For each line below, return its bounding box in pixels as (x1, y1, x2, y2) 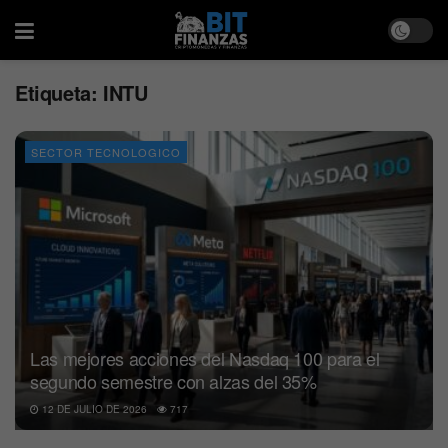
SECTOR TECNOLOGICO (31, 144, 181, 160)
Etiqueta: (15, 78, 103, 107)
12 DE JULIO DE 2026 (39, 401, 147, 416)
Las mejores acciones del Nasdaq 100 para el (30, 344, 380, 371)
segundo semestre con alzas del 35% (30, 367, 317, 394)
